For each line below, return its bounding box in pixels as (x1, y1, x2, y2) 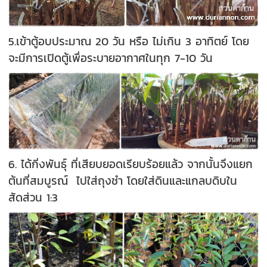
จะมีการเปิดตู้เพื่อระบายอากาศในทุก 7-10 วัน (8, 49, 213, 66)
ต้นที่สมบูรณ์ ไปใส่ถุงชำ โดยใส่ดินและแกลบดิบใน (8, 172, 238, 189)
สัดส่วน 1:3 (8, 188, 58, 206)
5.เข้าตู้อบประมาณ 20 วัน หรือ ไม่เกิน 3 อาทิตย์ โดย (8, 32, 250, 49)
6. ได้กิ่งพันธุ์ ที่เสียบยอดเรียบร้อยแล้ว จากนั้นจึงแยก (8, 155, 253, 172)
